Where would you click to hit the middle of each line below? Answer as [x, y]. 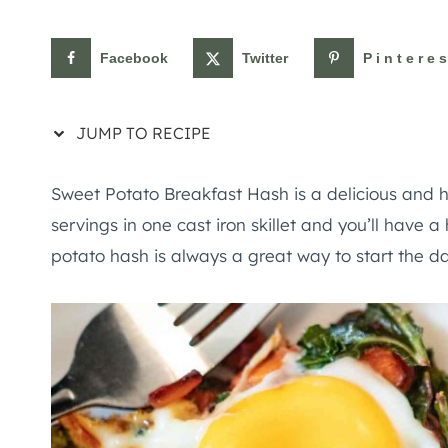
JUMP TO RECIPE [141, 132]
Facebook [134, 58]
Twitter [265, 58]
